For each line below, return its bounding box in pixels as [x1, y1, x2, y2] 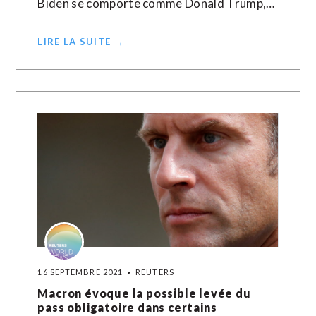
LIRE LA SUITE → [37, 36, 124, 47]
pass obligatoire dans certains [37, 300, 217, 314]
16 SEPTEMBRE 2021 [37, 267, 123, 276]
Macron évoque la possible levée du [37, 286, 251, 300]
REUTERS [135, 267, 174, 276]
